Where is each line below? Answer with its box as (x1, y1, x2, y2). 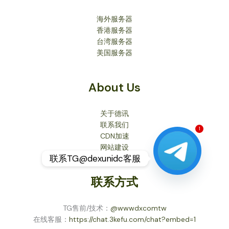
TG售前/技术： (62, 203, 110, 213)
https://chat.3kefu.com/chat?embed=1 (69, 215, 196, 224)
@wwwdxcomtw (110, 203, 167, 213)
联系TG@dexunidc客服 (50, 152, 141, 164)
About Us (88, 80, 141, 96)
